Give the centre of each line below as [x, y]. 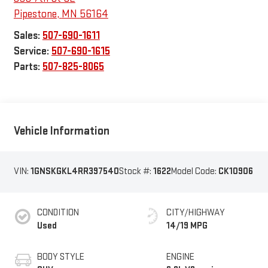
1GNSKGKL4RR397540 [74, 172]
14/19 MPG [187, 226]
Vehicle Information [61, 131]
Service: [32, 51]
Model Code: [194, 172]
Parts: [28, 66]
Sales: [28, 35]
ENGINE [180, 257]
